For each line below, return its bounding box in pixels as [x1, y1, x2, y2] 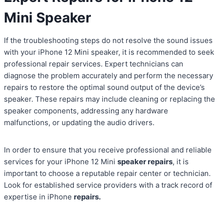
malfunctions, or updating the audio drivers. [4, 118, 154, 128]
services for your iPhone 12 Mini [4, 157, 117, 167]
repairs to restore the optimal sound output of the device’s [4, 83, 205, 92]
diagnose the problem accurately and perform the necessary [4, 71, 213, 81]
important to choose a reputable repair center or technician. [4, 169, 211, 178]
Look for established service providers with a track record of [4, 180, 212, 190]
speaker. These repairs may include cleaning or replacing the [4, 94, 215, 104]
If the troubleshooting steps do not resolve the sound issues [4, 36, 213, 45]
